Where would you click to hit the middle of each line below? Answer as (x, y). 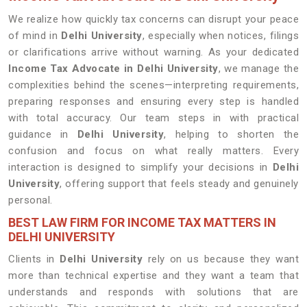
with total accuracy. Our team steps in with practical (153, 118)
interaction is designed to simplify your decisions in (140, 167)
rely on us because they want (221, 259)
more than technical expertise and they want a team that (153, 275)
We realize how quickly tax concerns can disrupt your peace (153, 19)
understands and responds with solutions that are (153, 292)
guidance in (43, 134)
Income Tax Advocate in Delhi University (113, 69)
